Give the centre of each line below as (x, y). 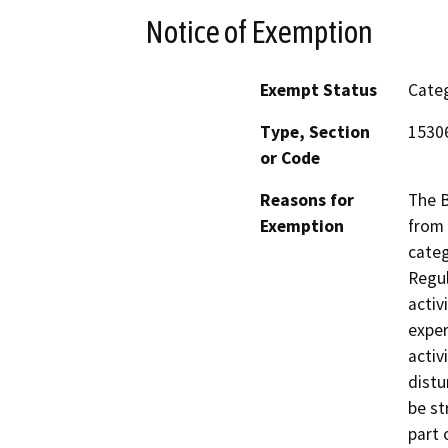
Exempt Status (318, 90)
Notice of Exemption (259, 31)
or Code (290, 158)
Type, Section (315, 132)
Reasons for (307, 200)
